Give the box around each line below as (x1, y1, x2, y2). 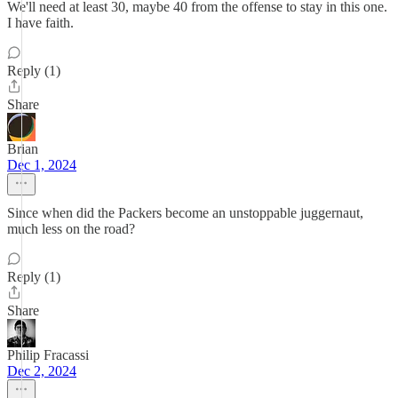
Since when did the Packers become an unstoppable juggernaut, (7, 205, 363, 220)
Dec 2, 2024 (7, 363, 76, 378)
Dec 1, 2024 (7, 157, 76, 172)
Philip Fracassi (7, 347, 89, 362)
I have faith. (7, 15, 74, 30)
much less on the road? (7, 221, 135, 236)
